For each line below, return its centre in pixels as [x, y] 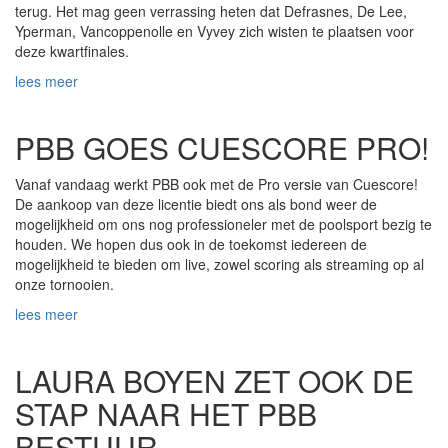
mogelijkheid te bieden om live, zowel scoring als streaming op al [219, 264]
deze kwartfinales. [72, 51]
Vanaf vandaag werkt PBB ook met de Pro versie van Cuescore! [216, 184]
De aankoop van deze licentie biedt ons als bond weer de [196, 204]
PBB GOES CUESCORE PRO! [222, 148]
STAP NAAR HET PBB [166, 414]
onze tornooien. [66, 284]
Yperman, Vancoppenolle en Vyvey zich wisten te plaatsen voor [214, 31]
